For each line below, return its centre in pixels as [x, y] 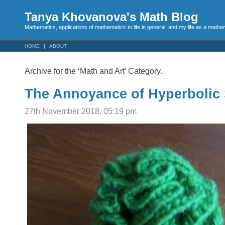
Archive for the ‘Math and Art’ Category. [93, 71]
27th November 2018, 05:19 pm [81, 111]
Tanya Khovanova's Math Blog [111, 17]
